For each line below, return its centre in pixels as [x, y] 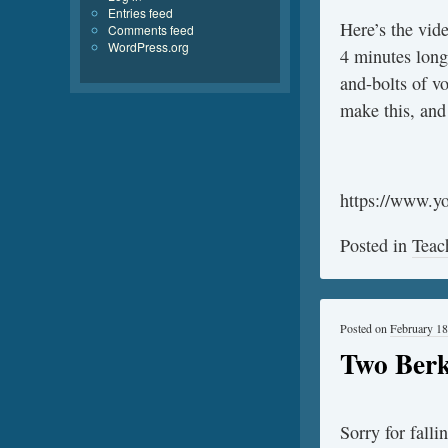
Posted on [365, 327]
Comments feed [151, 29]
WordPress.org [148, 46]
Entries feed [140, 12]
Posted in [376, 244]
